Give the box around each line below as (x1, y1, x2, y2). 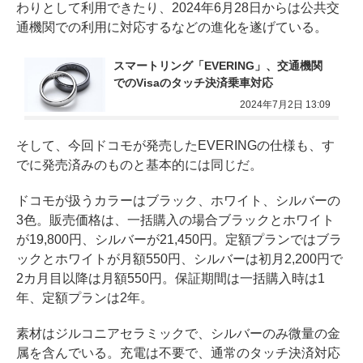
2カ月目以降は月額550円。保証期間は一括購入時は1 (16, 271, 325, 286)
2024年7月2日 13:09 (240, 99, 331, 111)
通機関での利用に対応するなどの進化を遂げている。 (16, 20, 327, 35)
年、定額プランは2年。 (16, 291, 153, 305)
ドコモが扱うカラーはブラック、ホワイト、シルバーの (16, 194, 340, 208)
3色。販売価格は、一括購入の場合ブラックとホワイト (16, 213, 335, 228)
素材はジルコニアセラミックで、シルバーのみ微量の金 (16, 327, 340, 341)
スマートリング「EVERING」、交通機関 (113, 59, 322, 73)
